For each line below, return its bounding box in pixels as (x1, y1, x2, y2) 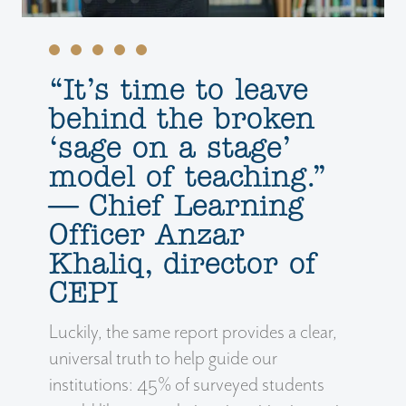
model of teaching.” (49, 163, 327, 193)
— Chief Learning (49, 192, 304, 222)
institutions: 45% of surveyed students (49, 373, 324, 396)
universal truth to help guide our (49, 347, 277, 370)
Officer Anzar (49, 221, 245, 251)
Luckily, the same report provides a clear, (49, 321, 337, 343)
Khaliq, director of (49, 250, 317, 280)
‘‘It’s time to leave (49, 76, 308, 106)
